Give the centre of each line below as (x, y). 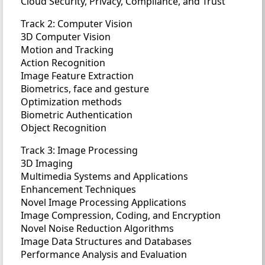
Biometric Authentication (77, 114)
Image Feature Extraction (77, 75)
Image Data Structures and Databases (106, 241)
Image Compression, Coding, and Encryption (121, 215)
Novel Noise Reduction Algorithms (97, 228)
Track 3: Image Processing (79, 150)
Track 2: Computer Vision (77, 23)
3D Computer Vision (66, 36)
